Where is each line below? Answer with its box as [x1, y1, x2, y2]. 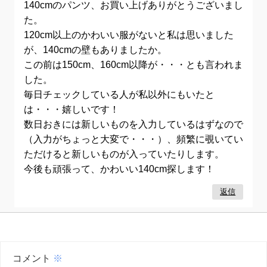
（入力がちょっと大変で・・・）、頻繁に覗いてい [24, 134, 243, 144]
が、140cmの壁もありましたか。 [24, 45, 167, 55]
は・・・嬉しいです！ [24, 104, 119, 114]
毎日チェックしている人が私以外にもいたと [24, 89, 215, 100]
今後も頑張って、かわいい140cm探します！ [24, 164, 215, 174]
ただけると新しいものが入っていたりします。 [24, 149, 224, 159]
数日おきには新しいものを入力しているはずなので [24, 119, 243, 129]
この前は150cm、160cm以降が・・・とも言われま [24, 60, 243, 70]
